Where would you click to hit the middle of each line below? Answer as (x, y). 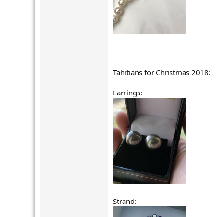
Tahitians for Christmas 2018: (162, 72)
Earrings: (128, 92)
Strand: (125, 201)
